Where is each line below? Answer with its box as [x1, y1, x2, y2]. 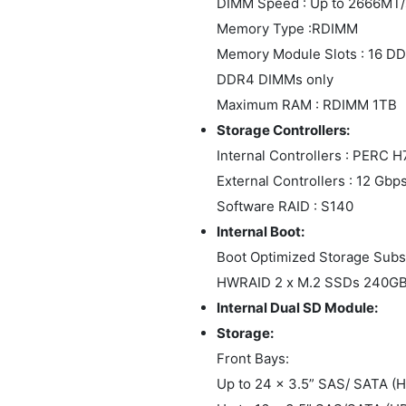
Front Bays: [217, 349, 289, 367]
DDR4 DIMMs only [217, 70, 333, 88]
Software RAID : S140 [217, 197, 353, 215]
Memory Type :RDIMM [217, 19, 358, 37]
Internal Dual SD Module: [217, 298, 378, 316]
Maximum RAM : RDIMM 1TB [217, 95, 397, 113]
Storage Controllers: [217, 121, 350, 139]
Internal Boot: [217, 222, 304, 240]
